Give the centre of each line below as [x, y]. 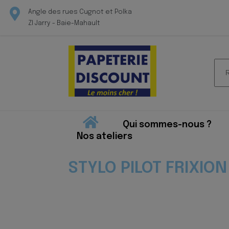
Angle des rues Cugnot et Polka [80, 12]
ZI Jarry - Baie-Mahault [64, 23]
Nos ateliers [105, 136]
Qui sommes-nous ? [167, 124]
